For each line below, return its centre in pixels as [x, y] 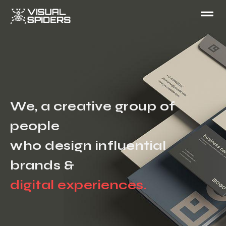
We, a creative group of [93, 106]
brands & [42, 165]
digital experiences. [78, 185]
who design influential [88, 146]
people [35, 126]
